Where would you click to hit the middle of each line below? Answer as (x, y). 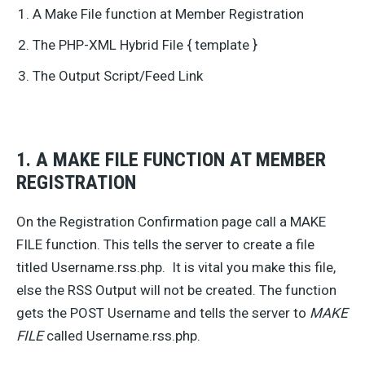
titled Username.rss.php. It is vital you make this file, (176, 267)
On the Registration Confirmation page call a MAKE (171, 222)
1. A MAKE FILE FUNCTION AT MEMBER (171, 160)
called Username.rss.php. (122, 336)
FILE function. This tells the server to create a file (165, 244)
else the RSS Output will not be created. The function (176, 290)
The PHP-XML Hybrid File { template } (145, 45)
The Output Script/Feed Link (118, 76)
